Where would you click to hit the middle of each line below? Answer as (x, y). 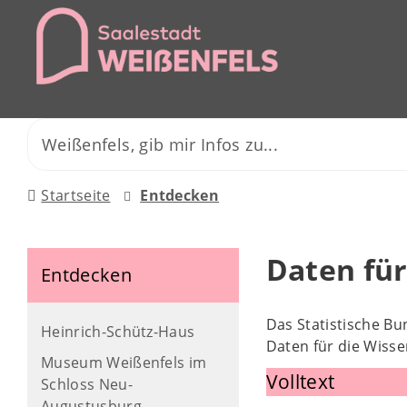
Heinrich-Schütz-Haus (118, 332)
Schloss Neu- (87, 384)
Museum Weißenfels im (124, 362)
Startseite (76, 195)
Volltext (300, 382)
